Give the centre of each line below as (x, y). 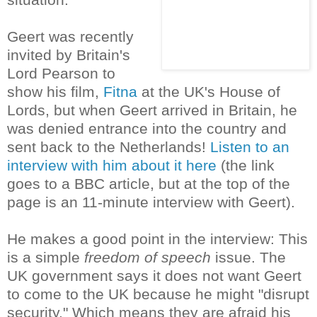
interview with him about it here (112, 165)
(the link (246, 165)
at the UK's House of (209, 91)
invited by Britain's (69, 54)
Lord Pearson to (61, 73)
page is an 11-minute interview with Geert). (151, 202)
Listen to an (250, 146)
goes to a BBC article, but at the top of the (149, 183)
